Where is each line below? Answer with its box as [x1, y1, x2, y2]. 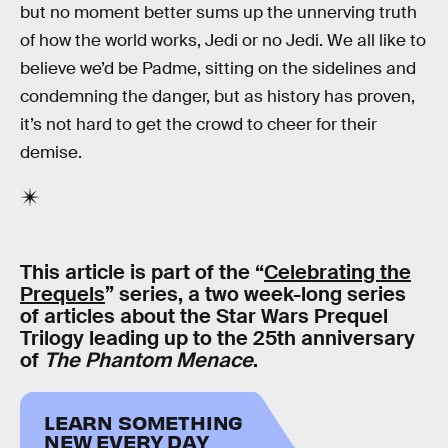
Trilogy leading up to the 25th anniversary [20, 324, 415, 351]
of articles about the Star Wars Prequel [20, 302, 388, 329]
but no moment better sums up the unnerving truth [20, 2, 417, 24]
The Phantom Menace [44, 346, 253, 373]
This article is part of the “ [20, 258, 264, 285]
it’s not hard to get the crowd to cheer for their [20, 114, 377, 136]
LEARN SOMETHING [44, 409, 244, 435]
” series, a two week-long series [105, 280, 406, 307]
